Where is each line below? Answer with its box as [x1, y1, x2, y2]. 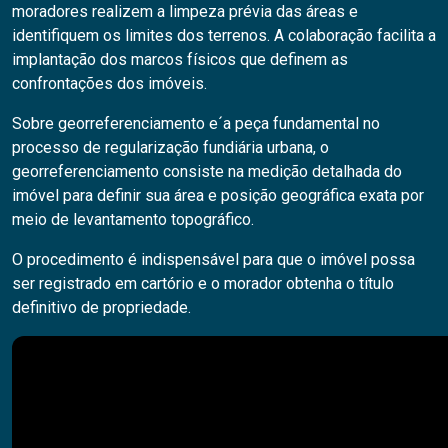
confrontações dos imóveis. [12, 74, 207, 93]
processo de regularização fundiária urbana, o [12, 138, 329, 157]
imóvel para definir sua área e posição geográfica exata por [12, 186, 424, 205]
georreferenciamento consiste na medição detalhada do [12, 162, 402, 181]
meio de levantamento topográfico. [12, 210, 254, 229]
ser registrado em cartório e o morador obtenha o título [12, 274, 394, 293]
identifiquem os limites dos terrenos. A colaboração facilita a [12, 26, 436, 45]
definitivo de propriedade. [12, 298, 191, 317]
